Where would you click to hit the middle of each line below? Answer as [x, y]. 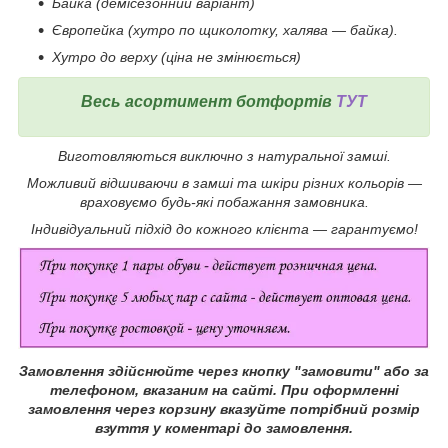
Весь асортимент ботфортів [208, 101]
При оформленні [339, 389]
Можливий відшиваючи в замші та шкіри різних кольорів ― [224, 182]
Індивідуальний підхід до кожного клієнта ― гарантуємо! [224, 228]
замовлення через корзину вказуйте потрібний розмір [224, 408]
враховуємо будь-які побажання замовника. [224, 201]
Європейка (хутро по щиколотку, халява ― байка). [225, 29]
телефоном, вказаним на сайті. [165, 389]
